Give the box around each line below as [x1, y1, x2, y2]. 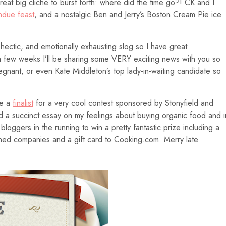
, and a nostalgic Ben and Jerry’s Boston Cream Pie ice [34, 9, 221, 20]
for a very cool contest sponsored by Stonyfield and [33, 97, 213, 109]
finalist [13, 97, 33, 109]
